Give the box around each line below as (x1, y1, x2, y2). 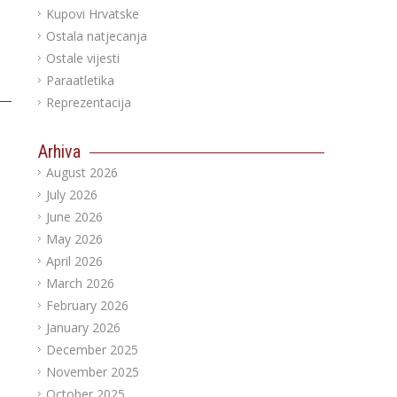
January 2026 (45, 319, 121, 336)
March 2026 (45, 275, 114, 292)
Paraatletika (45, 72, 114, 89)
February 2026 (45, 297, 128, 314)
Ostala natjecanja (45, 27, 147, 44)
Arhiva (37, 141, 81, 162)
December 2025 (45, 341, 138, 358)
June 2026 (45, 208, 103, 225)
